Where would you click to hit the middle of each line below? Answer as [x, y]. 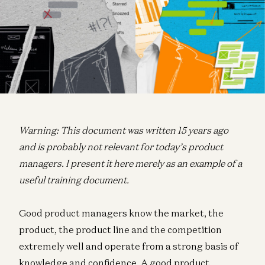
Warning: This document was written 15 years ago [124, 130]
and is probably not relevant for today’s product [121, 147]
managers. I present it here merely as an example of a [130, 164]
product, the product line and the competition [120, 230]
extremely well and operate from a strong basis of [129, 246]
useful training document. [74, 180]
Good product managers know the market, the [121, 213]
